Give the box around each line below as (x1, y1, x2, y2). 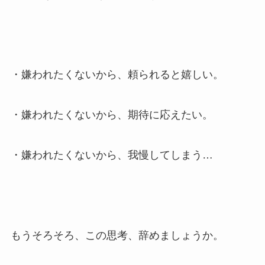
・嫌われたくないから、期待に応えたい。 (10, 109, 213, 121)
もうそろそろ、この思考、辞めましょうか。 (10, 229, 224, 241)
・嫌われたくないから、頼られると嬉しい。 (10, 69, 224, 81)
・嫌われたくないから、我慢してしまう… (10, 149, 213, 161)
